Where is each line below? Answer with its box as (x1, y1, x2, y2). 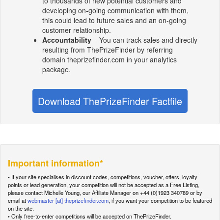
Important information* (8, 157, 103, 170)
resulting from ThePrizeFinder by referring (42, 45, 173, 55)
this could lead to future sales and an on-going (42, 15, 186, 26)
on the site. (8, 204, 34, 213)
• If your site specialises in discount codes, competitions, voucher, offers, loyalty (8, 173, 197, 181)
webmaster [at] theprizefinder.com (27, 196, 109, 205)
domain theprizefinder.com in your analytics (42, 55, 177, 65)
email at (8, 196, 27, 205)
